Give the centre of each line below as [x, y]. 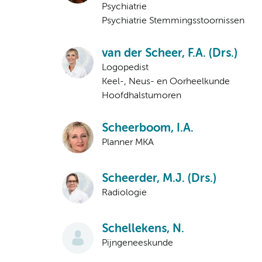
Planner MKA [128, 143]
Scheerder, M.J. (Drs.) [159, 179]
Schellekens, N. [143, 229]
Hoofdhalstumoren [142, 96]
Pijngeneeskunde [137, 244]
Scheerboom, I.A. [148, 129]
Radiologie [124, 193]
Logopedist [125, 68]
